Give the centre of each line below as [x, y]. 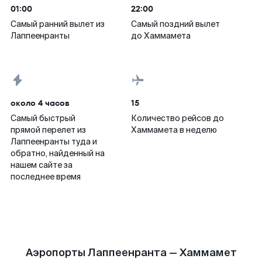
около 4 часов [40, 103]
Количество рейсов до [177, 118]
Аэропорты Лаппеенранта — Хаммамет [131, 253]
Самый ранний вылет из [58, 24]
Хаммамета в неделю [174, 130]
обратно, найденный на [58, 153]
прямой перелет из [48, 130]
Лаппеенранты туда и [54, 142]
